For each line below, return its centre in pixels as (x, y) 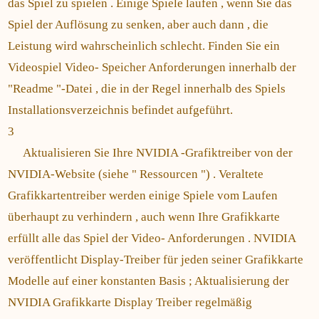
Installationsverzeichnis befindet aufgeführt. (120, 110)
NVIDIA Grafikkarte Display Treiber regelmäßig (130, 302)
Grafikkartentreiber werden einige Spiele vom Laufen (143, 195)
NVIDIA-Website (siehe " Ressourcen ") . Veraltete (136, 174)
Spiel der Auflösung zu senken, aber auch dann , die (138, 25)
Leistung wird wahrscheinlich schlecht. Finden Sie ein (144, 46)
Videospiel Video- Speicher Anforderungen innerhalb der (152, 67)
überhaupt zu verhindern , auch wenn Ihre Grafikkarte (144, 217)
